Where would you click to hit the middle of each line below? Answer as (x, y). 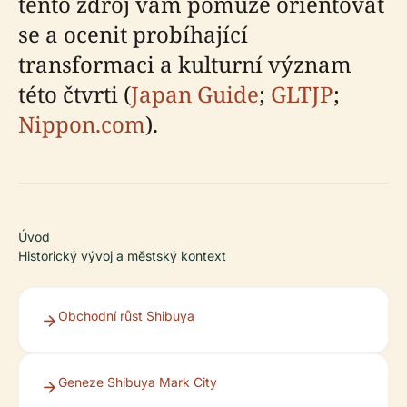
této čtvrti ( (74, 94)
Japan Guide (195, 94)
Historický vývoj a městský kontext (122, 256)
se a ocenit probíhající (133, 34)
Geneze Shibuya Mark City (138, 382)
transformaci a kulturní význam (185, 64)
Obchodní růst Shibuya (126, 316)
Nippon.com (82, 124)
